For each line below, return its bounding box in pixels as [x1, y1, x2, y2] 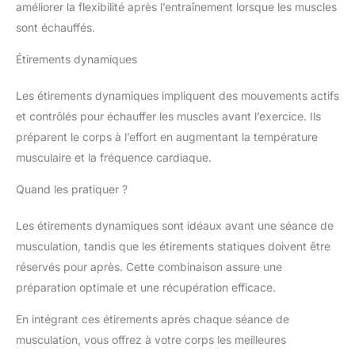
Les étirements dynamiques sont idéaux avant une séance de [16, 219, 334, 233]
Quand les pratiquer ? [16, 182, 128, 197]
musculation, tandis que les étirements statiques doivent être [16, 239, 330, 254]
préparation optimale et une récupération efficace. [16, 281, 276, 295]
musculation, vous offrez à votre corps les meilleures [16, 333, 286, 347]
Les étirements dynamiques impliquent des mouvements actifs [16, 89, 339, 103]
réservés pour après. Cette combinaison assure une [16, 260, 282, 274]
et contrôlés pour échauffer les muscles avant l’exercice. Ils [16, 109, 321, 124]
